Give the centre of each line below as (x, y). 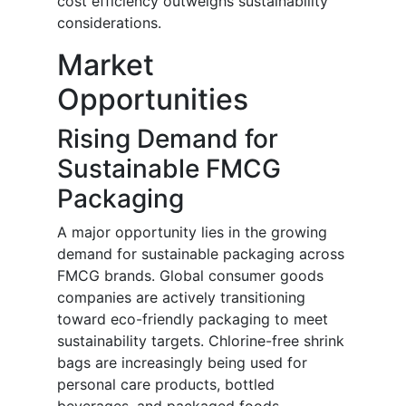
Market (106, 65)
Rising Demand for (168, 139)
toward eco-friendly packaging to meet (193, 319)
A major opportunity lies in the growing (192, 232)
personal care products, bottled (166, 385)
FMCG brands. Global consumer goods (190, 276)
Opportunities (153, 100)
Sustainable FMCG (169, 169)
